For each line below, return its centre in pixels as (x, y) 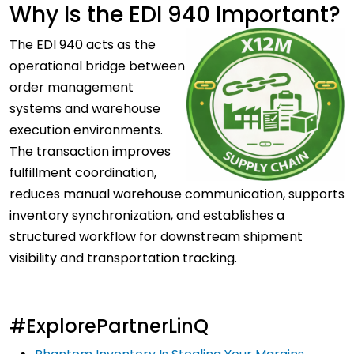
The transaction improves (90, 152)
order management (72, 88)
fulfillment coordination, (83, 173)
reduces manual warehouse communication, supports (177, 194)
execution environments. (86, 130)
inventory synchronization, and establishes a (147, 216)
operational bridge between (97, 66)
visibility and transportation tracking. (125, 258)
